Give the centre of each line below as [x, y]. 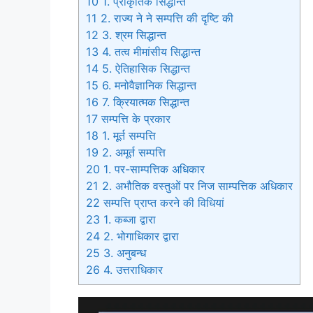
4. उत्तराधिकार [131, 269]
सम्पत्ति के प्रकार [134, 118]
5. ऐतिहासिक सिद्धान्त [144, 68]
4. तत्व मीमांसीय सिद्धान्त [150, 51]
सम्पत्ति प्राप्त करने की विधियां [162, 202]
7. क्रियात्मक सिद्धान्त [144, 102]
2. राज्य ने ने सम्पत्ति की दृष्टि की [165, 18]
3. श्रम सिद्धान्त [132, 35]
